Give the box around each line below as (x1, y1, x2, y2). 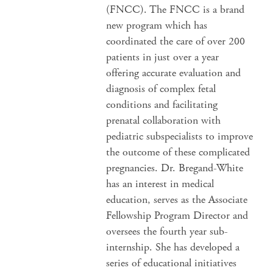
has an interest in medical (106, 177, 214, 191)
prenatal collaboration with (106, 113, 221, 127)
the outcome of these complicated (106, 145, 250, 159)
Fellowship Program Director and (106, 208, 249, 222)
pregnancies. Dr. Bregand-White (106, 161, 244, 175)
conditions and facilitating (106, 97, 218, 112)
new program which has (106, 18, 208, 32)
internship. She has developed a (106, 240, 240, 254)
